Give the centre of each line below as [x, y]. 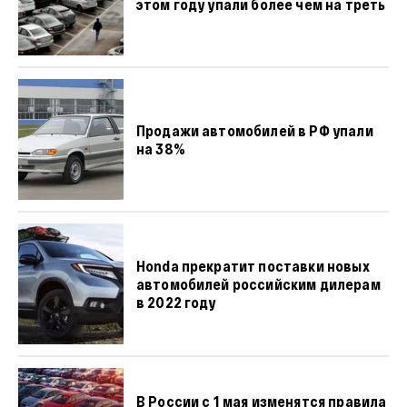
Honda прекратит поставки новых [253, 265]
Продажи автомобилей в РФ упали [254, 130]
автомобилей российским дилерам [258, 283]
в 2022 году [176, 302]
